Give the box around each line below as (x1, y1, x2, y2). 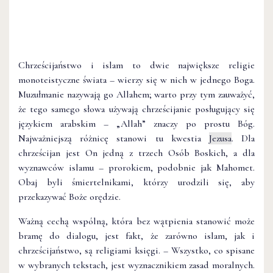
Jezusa (208, 132, 232, 144)
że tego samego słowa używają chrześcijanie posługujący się (18, 102, 255, 115)
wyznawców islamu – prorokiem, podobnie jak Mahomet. (18, 161, 255, 174)
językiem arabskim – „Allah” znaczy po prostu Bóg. (18, 117, 255, 130)
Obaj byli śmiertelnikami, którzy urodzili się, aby (18, 175, 255, 188)
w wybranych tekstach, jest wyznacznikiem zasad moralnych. (18, 258, 255, 271)
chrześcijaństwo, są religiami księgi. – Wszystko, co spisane (18, 244, 255, 257)
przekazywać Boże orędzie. (18, 190, 121, 203)
